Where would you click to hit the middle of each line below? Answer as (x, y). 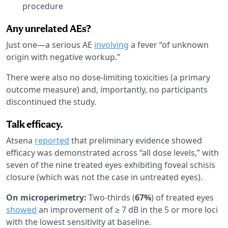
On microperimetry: (46, 197)
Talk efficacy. (35, 124)
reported (52, 140)
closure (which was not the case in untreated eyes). (104, 177)
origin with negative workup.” (63, 57)
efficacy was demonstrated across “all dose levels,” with (112, 152)
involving (111, 45)
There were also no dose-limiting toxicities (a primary (108, 77)
